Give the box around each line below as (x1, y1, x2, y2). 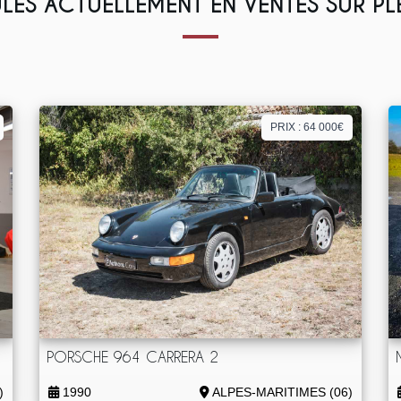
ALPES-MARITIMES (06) (209, 385, 353, 399)
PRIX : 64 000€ (269, 121, 344, 133)
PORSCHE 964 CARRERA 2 (47, 348, 219, 365)
